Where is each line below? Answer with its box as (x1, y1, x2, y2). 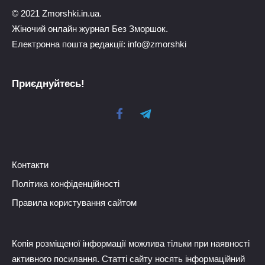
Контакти (12, 159, 49, 170)
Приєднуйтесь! (12, 77, 85, 89)
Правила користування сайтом (12, 197, 137, 208)
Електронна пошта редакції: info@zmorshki (12, 38, 186, 49)
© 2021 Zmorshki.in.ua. (12, 8, 102, 18)
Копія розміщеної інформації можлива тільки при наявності (12, 238, 250, 248)
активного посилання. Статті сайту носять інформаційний (12, 253, 245, 264)
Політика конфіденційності (12, 178, 119, 189)
